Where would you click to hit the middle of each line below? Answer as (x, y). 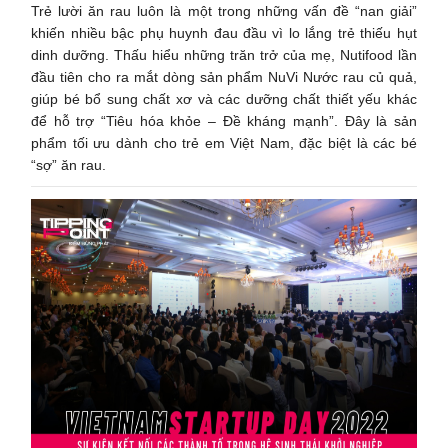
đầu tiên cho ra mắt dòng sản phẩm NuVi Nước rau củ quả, (224, 76)
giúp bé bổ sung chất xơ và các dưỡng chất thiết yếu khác (224, 98)
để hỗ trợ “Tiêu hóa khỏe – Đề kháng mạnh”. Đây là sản (224, 120)
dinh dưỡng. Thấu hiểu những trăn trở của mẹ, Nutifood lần (224, 54)
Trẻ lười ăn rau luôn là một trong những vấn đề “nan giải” (224, 10)
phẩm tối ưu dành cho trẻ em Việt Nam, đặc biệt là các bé (224, 142)
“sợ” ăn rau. (69, 164)
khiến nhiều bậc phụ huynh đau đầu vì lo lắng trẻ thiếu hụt (224, 32)
